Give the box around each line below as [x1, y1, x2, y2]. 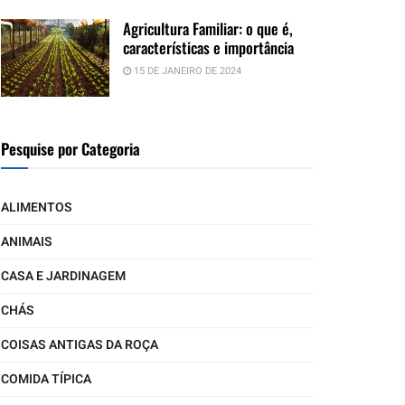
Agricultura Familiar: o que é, [123, 16, 293, 40]
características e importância [123, 35, 294, 59]
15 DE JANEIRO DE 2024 [131, 62, 241, 79]
